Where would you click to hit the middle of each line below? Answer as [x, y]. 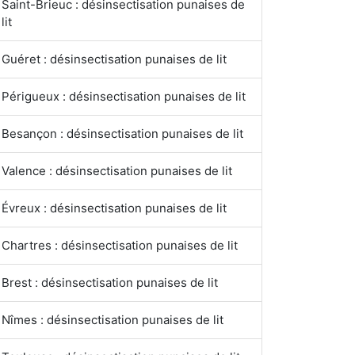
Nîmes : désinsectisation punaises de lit [113, 320]
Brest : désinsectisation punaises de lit [110, 282]
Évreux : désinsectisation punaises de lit [114, 208]
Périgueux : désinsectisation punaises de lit [124, 96]
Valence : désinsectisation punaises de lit [117, 171]
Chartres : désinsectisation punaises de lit [120, 245]
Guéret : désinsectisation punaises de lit [114, 59]
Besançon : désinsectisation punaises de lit [122, 134]
